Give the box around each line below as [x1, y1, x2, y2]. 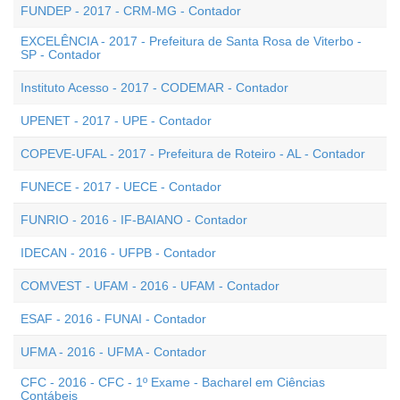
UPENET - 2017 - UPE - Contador [21, 113, 212, 128]
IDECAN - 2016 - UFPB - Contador [21, 246, 216, 260]
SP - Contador [21, 47, 101, 62]
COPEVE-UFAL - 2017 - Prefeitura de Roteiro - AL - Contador [21, 146, 365, 161]
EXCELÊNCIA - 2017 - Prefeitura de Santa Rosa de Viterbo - [21, 34, 362, 48]
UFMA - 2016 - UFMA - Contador [21, 345, 206, 359]
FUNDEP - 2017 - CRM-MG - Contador [21, 4, 241, 18]
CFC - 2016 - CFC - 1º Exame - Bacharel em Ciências [21, 375, 325, 389]
